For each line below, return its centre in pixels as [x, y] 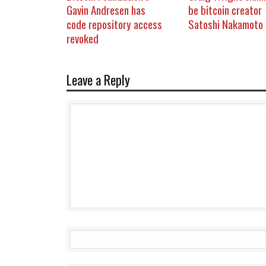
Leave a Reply [98, 79]
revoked [83, 38]
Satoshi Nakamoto [226, 23]
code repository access [114, 23]
